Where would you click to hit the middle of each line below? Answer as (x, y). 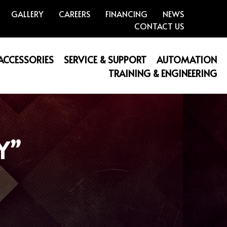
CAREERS (75, 14)
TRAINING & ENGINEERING (162, 73)
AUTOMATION (186, 60)
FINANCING (127, 14)
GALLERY (28, 14)
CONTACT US (159, 26)
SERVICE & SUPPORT (105, 60)
